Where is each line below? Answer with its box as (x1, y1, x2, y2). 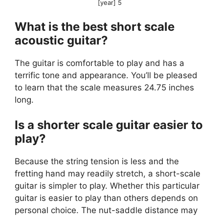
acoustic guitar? (15, 33, 108, 47)
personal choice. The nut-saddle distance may (15, 205, 197, 216)
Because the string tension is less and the (15, 156, 179, 167)
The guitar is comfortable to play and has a (15, 58, 184, 68)
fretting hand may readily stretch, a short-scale (15, 169, 200, 179)
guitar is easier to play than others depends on (15, 193, 198, 203)
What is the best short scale (15, 19, 175, 34)
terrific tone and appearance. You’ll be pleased (15, 70, 197, 80)
